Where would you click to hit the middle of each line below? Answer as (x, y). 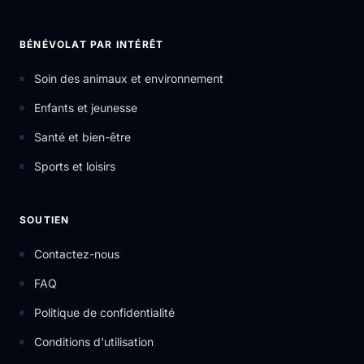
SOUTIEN (45, 220)
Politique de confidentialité (104, 312)
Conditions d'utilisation (94, 342)
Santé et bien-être (82, 137)
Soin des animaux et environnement (129, 78)
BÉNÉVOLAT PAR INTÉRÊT (92, 44)
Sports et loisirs (75, 166)
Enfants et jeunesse (86, 108)
